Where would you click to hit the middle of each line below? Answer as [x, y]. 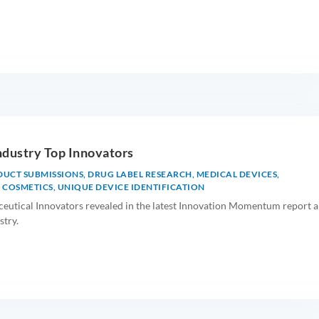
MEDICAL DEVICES [237, 174]
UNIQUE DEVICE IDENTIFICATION [131, 187]
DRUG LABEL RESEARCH [140, 174]
